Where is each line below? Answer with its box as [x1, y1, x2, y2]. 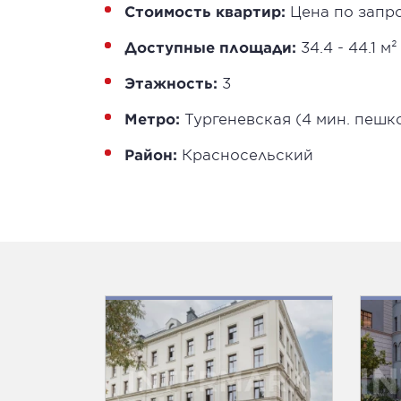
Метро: [124, 109, 180, 127]
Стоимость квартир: [124, 2, 286, 20]
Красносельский [177, 145, 313, 163]
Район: [124, 145, 177, 163]
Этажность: [124, 73, 218, 91]
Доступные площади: [124, 38, 296, 55]
